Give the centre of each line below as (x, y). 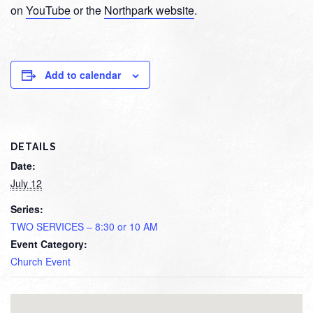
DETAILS (34, 146)
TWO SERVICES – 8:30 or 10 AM (84, 226)
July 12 (26, 183)
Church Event (41, 261)
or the (87, 10)
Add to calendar (83, 74)
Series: (27, 209)
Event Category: (49, 243)
